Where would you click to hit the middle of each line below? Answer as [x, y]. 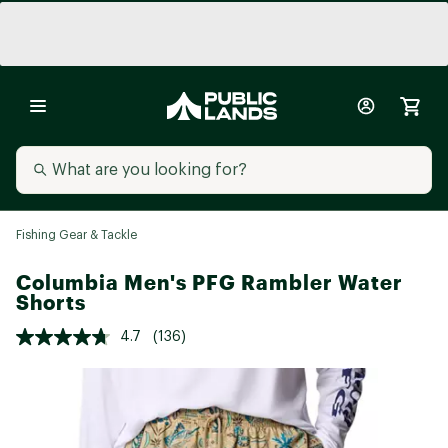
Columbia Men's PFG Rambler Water [209, 282]
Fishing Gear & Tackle [76, 235]
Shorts [51, 302]
